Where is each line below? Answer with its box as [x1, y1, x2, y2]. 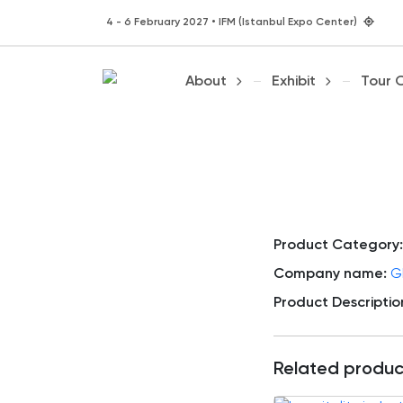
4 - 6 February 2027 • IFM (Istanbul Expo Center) [106, 17, 360, 28]
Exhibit [271, 74, 316, 89]
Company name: [273, 267, 387, 282]
